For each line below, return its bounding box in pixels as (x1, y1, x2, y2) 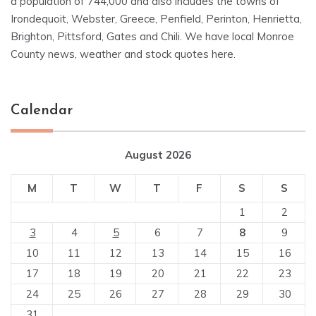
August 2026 (125, 148, 191, 162)
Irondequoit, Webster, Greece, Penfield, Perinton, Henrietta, (11, 12, 302, 26)
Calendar (11, 104, 73, 119)
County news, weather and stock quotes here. (11, 47, 236, 61)
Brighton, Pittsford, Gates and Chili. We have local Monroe (11, 30, 294, 44)
